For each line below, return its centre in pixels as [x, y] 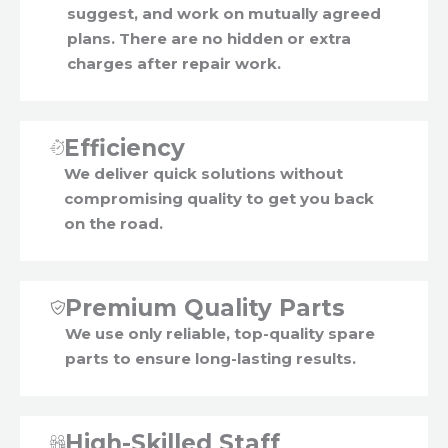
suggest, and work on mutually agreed [224, 14]
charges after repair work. [174, 64]
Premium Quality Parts [205, 308]
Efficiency [124, 148]
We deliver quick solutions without [203, 174]
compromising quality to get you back [219, 199]
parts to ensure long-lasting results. [210, 359]
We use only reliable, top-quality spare [220, 334]
